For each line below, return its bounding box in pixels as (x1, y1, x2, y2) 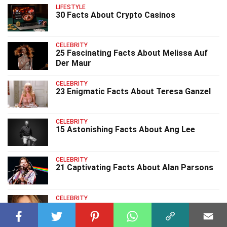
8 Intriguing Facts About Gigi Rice (56, 201, 183, 211)
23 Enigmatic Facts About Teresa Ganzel (56, 86, 211, 96)
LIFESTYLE (56, 3, 86, 11)
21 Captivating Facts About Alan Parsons (56, 163, 213, 173)
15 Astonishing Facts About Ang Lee (56, 125, 195, 135)
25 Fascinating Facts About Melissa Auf (56, 48, 208, 58)
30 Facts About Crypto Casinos (56, 10, 175, 20)
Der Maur (56, 58, 91, 68)
